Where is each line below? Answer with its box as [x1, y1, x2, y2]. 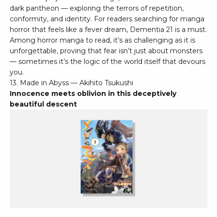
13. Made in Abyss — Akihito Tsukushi [10, 78, 133, 88]
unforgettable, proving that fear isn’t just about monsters [10, 46, 202, 56]
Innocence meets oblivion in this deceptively [10, 89, 176, 98]
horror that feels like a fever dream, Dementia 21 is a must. [10, 25, 207, 34]
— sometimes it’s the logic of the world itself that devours [10, 57, 205, 66]
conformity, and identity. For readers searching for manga [10, 15, 204, 24]
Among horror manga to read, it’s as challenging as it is [10, 36, 195, 45]
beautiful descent [10, 100, 77, 109]
